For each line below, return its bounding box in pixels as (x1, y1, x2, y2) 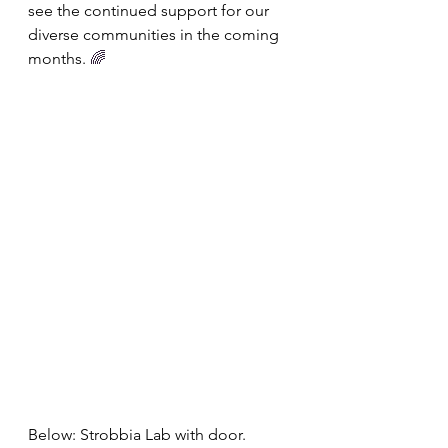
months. (28, 49, 90, 68)
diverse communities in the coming (28, 25, 283, 44)
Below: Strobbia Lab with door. (28, 425, 250, 444)
